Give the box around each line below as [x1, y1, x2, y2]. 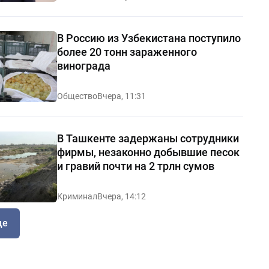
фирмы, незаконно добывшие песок [56, 145, 240, 159]
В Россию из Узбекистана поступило [56, 31, 241, 44]
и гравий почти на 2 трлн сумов [56, 159, 214, 172]
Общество [56, 91, 97, 101]
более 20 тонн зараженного [56, 45, 197, 58]
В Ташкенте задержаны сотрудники [56, 131, 239, 145]
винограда [56, 59, 110, 72]
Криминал [56, 191, 97, 201]
